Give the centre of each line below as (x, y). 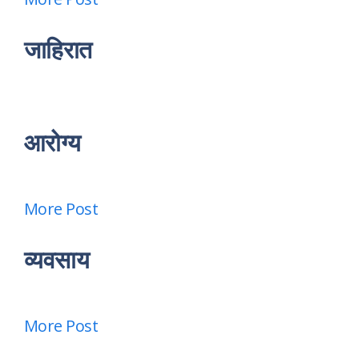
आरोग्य (52, 143)
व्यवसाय (57, 260)
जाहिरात (58, 50)
